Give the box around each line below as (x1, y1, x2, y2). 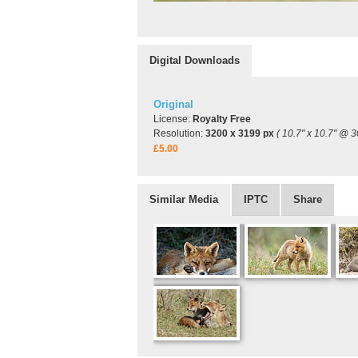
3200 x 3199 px (205, 128, 274, 139)
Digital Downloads (149, 54, 240, 66)
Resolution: (153, 128, 205, 139)
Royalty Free (193, 113, 251, 125)
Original (153, 98, 193, 110)
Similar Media (149, 193, 218, 205)
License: (153, 113, 193, 125)
